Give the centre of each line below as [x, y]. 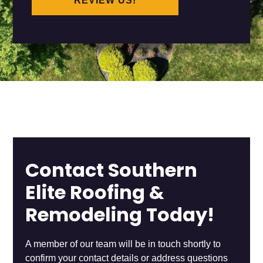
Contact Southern [111, 172]
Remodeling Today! [119, 217]
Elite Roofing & [95, 195]
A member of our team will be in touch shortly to [123, 244]
